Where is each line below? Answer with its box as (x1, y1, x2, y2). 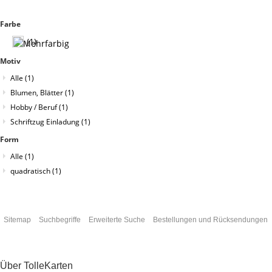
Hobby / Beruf (10, 101, 59, 112)
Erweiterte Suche (88, 215, 145, 224)
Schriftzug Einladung (10, 116, 81, 127)
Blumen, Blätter (10, 87, 65, 98)
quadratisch (10, 165, 52, 176)
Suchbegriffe (38, 215, 81, 224)
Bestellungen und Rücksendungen (152, 215, 268, 224)
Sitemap (3, 215, 31, 224)
